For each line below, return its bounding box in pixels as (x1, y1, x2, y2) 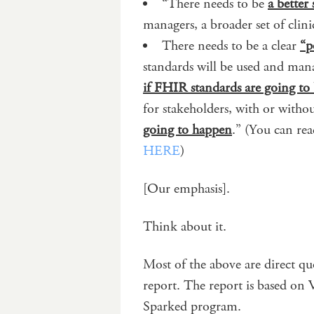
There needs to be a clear (162, 36, 300, 55)
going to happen (143, 120, 232, 139)
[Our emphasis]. (143, 179, 230, 198)
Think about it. (143, 217, 226, 236)
